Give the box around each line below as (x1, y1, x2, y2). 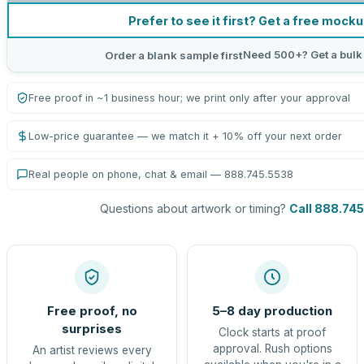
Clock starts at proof (219, 326, 326, 339)
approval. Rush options (212, 342, 332, 355)
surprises (62, 321, 122, 336)
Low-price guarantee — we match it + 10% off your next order (28, 130, 342, 142)
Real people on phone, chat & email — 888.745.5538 (28, 168, 293, 180)
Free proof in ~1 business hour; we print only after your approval (28, 92, 350, 104)
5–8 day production (212, 303, 332, 318)
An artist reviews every (32, 344, 152, 357)
